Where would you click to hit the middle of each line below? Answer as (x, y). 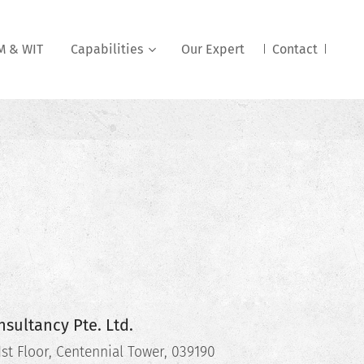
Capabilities (107, 49)
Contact (295, 49)
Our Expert (213, 49)
